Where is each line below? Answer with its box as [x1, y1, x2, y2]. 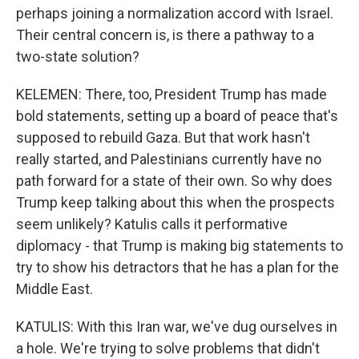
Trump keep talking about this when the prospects [16, 194, 335, 211]
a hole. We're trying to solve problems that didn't [16, 340, 320, 357]
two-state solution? [16, 48, 139, 65]
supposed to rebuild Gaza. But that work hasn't [16, 129, 310, 146]
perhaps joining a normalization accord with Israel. [16, 5, 333, 22]
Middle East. [16, 280, 93, 297]
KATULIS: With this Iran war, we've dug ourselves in [16, 318, 337, 335]
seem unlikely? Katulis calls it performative [16, 216, 288, 232]
